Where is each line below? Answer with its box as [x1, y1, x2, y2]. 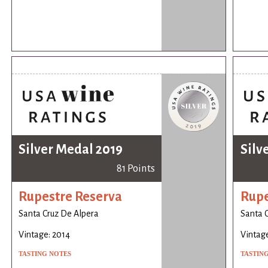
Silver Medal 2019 [19, 142, 123, 157]
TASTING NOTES [19, 249, 72, 257]
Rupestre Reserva [19, 190, 123, 205]
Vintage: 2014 [19, 229, 71, 239]
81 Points [116, 162, 155, 174]
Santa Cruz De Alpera [19, 208, 99, 218]
